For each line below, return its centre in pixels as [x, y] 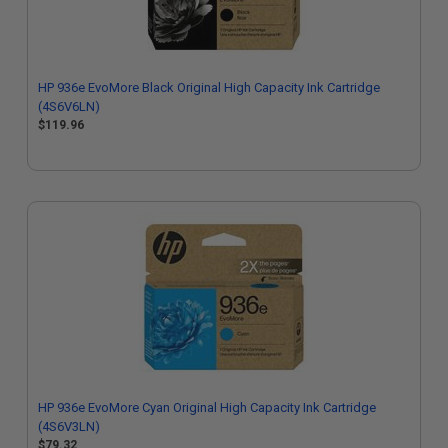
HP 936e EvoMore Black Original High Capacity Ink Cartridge [209, 87]
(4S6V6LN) [69, 106]
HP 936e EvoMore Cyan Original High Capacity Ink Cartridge [207, 407]
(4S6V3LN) [69, 426]
